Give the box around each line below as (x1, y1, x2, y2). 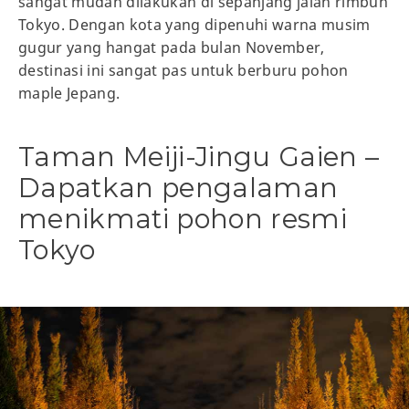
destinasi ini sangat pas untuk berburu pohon (18, 60, 349, 81)
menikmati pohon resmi (18, 203, 348, 236)
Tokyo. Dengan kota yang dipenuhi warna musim (18, 15, 371, 36)
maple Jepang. (18, 83, 121, 104)
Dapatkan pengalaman (18, 172, 339, 204)
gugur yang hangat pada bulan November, (18, 37, 325, 58)
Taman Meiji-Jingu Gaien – (18, 141, 380, 173)
